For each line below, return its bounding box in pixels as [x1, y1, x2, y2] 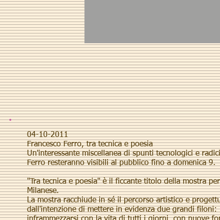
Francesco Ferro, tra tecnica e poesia [27, 140, 153, 148]
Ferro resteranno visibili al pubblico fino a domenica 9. [27, 159, 216, 167]
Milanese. [27, 187, 61, 195]
